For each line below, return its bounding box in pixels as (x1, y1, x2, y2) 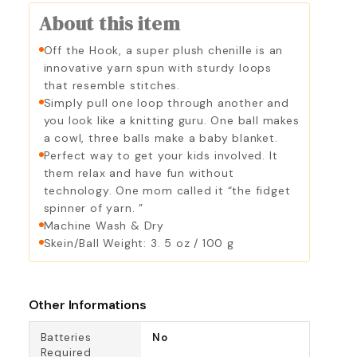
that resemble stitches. (43, 77, 180, 92)
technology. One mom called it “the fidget (43, 182, 291, 198)
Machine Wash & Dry (43, 218, 164, 233)
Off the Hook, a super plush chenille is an (43, 42, 284, 57)
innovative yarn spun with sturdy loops (43, 60, 272, 75)
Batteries (40, 330, 92, 344)
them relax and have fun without (43, 165, 234, 180)
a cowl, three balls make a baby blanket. (43, 130, 278, 145)
